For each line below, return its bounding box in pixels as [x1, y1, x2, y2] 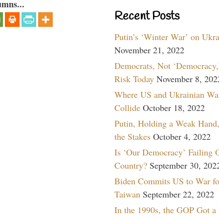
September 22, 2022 [143, 188, 214, 200]
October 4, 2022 [153, 130, 211, 142]
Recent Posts [114, 8, 179, 24]
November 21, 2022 [114, 44, 184, 56]
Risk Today [114, 72, 154, 85]
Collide [114, 101, 140, 113]
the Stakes [114, 130, 151, 142]
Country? [114, 159, 147, 171]
